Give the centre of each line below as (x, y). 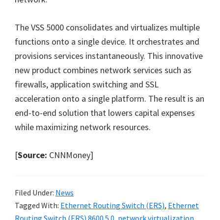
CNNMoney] (70, 155)
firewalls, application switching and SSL (87, 84)
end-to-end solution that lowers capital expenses (105, 113)
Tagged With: (38, 205)
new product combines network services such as (103, 70)
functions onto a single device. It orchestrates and (107, 41)
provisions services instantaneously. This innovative (109, 56)
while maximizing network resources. (83, 127)
